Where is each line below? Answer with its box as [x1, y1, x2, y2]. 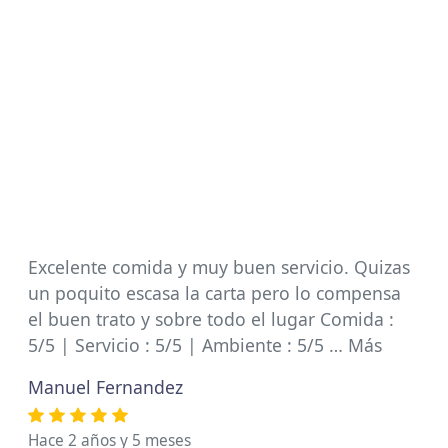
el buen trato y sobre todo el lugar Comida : [28, 307, 394, 331]
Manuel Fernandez [28, 375, 183, 399]
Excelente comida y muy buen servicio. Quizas [28, 255, 410, 279]
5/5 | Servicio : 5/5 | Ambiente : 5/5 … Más [28, 333, 382, 357]
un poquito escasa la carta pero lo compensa [28, 281, 401, 305]
